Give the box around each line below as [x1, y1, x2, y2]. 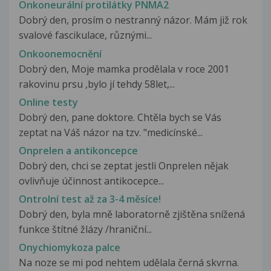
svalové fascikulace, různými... [19, 28, 152, 42]
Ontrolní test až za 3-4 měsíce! [19, 192, 161, 206]
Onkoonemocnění [19, 47, 102, 60]
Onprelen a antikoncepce [19, 143, 138, 157]
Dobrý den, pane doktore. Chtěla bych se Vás [19, 110, 221, 124]
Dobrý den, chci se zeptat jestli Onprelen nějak [19, 158, 229, 172]
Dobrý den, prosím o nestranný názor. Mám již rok [19, 13, 247, 27]
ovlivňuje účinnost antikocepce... [19, 174, 164, 188]
